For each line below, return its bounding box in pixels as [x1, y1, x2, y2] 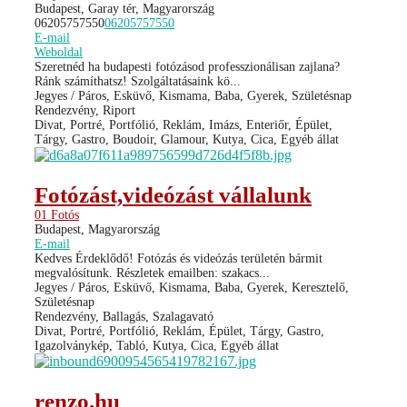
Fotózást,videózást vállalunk [35, 182, 312, 207]
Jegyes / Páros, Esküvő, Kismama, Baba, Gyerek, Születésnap [35, 88, 352, 103]
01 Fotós [35, 207, 79, 222]
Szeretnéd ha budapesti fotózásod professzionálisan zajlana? [35, 59, 340, 74]
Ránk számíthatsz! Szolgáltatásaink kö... [35, 74, 241, 88]
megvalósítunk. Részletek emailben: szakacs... [35, 265, 270, 280]
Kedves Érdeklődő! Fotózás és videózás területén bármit [35, 251, 323, 265]
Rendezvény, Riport [35, 103, 135, 117]
